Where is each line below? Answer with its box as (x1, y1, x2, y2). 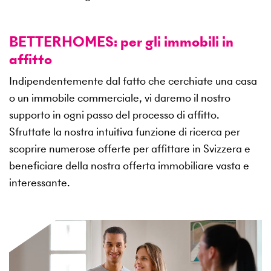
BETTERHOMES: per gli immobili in (9, 31, 233, 51)
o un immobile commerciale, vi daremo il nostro (9, 90, 230, 105)
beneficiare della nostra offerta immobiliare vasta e (9, 157, 249, 173)
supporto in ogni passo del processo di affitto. (9, 106, 219, 122)
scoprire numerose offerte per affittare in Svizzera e (9, 140, 250, 156)
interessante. (9, 174, 70, 190)
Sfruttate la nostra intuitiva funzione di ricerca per (9, 123, 240, 139)
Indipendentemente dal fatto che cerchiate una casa (9, 73, 257, 88)
